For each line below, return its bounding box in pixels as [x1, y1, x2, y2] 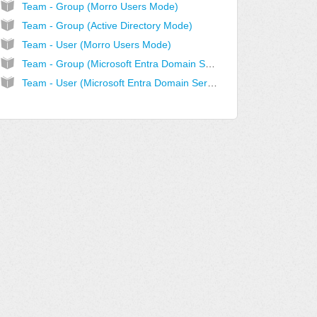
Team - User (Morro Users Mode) [21, 39, 171, 51]
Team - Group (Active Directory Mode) [21, 20, 192, 32]
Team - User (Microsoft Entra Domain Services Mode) [207, 77, 217, 89]
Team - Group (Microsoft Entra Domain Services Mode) [204, 58, 215, 70]
